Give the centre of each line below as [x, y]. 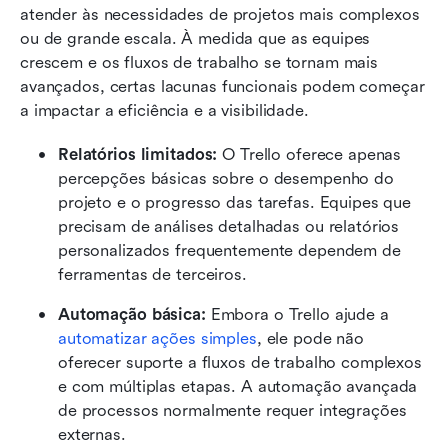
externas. [92, 434]
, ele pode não [310, 338]
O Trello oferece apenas [312, 154]
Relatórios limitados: [140, 154]
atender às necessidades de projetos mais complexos [220, 14]
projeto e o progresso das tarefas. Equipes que [235, 202]
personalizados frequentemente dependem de [229, 250]
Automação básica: [134, 314]
